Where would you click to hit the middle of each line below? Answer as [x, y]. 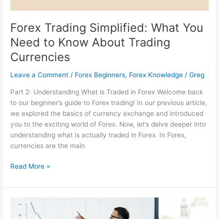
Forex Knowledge [156, 75]
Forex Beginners [100, 75]
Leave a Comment [40, 75]
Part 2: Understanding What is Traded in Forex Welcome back [107, 92]
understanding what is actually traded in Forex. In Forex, [99, 135]
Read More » [30, 166]
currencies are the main [48, 145]
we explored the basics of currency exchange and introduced [107, 113]
